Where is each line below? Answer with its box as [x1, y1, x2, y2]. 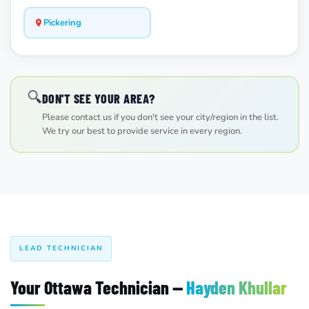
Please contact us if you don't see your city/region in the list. [41, 111, 279, 124]
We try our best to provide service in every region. [41, 125, 242, 138]
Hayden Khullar [186, 276, 287, 298]
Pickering [43, 16, 81, 29]
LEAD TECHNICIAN [19, 243, 103, 253]
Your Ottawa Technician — [10, 276, 186, 298]
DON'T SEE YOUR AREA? [41, 91, 155, 107]
